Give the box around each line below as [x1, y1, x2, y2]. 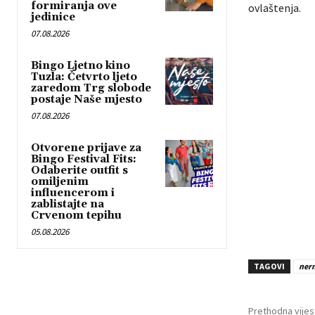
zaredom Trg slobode [31, 81, 151, 95]
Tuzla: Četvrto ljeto [31, 70, 137, 84]
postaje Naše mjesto [31, 92, 142, 106]
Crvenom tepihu [31, 208, 122, 222]
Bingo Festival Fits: [31, 152, 136, 166]
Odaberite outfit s [31, 163, 128, 177]
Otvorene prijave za [31, 141, 141, 155]
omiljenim [31, 174, 89, 188]
